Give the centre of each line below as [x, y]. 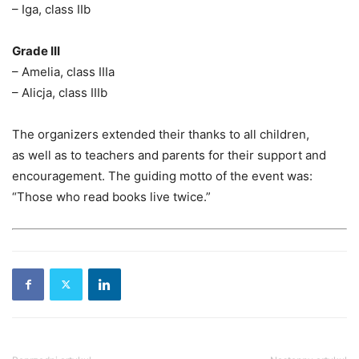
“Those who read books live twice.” [111, 196]
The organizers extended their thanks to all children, [161, 134]
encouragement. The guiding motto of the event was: [162, 175]
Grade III [36, 50]
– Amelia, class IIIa [63, 71]
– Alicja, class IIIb [60, 92]
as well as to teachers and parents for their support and [169, 155]
